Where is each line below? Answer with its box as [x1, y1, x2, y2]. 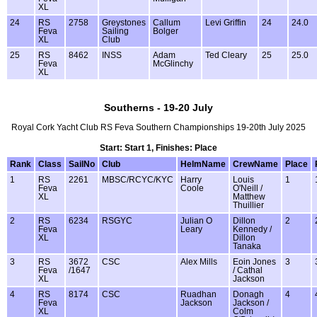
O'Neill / [233, 183, 263, 192]
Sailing [102, 27, 129, 36]
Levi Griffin [205, 18, 246, 28]
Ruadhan [180, 289, 217, 299]
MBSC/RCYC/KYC [102, 175, 173, 184]
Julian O [180, 216, 212, 225]
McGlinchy [153, 59, 193, 69]
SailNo [69, 159, 95, 168]
